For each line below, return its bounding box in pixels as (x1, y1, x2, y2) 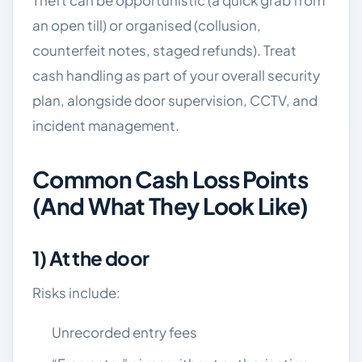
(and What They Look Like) (32, 192, 309, 220)
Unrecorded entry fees (52, 323, 197, 341)
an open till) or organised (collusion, (32, 16, 261, 34)
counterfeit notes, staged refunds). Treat (32, 41, 297, 59)
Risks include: (32, 284, 120, 301)
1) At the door (32, 246, 149, 270)
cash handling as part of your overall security (32, 66, 320, 84)
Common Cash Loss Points (32, 165, 308, 193)
